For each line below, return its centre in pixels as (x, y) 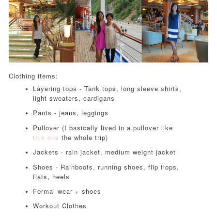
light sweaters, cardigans (75, 98)
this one (46, 137)
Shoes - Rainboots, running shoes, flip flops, (106, 167)
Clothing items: (33, 76)
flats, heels (51, 176)
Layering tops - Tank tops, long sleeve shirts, (107, 89)
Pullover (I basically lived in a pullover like (103, 127)
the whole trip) (83, 137)
